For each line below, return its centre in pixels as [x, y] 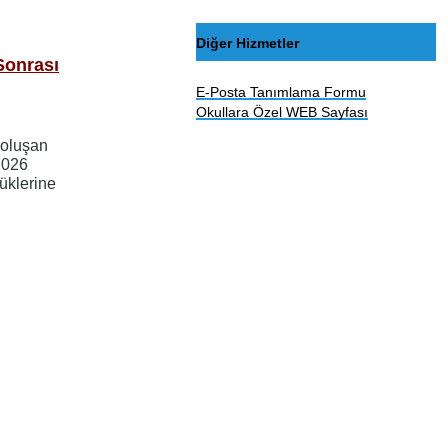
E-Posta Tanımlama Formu [281, 92]
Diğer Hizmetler [248, 42]
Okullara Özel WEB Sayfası [282, 112]
